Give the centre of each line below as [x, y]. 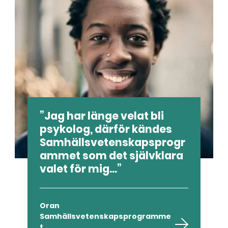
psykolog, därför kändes [106, 129]
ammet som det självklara [112, 155]
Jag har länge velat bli [104, 116]
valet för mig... [79, 169]
